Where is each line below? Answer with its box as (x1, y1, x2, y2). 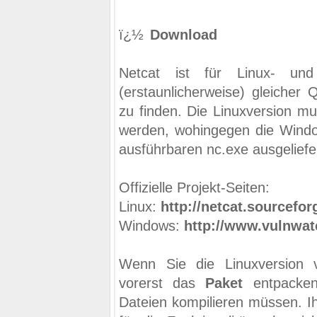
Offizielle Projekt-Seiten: (119, 180, 270, 195)
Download (150, 27, 217, 42)
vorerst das (119, 275, 206, 291)
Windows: (119, 218, 184, 234)
